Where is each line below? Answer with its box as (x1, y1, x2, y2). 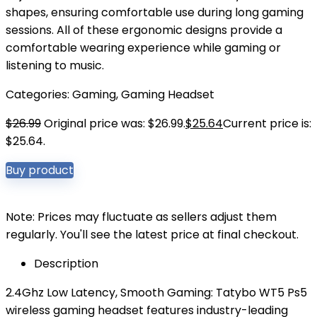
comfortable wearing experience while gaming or (6, 40, 281, 56)
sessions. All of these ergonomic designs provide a (6, 22, 282, 38)
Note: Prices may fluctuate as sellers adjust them (6, 209, 277, 225)
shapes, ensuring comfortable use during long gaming (6, 4, 304, 21)
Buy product (6, 162, 74, 178)
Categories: (6, 86, 72, 103)
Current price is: (223, 115, 311, 132)
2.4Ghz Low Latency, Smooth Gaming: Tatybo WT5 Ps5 (6, 284, 307, 301)
